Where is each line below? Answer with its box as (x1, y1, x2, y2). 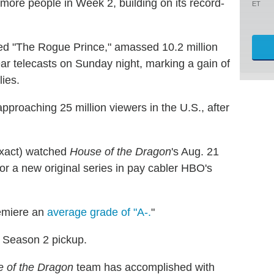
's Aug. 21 (171, 145, 219, 158)
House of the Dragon (70, 145, 171, 158)
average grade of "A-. (47, 206, 151, 218)
